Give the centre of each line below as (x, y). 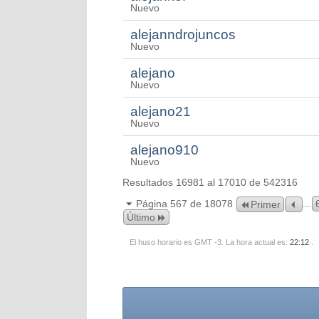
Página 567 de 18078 (184, 204)
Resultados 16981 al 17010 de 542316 (210, 182)
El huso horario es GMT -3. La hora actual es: (210, 242)
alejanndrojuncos (183, 35)
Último (141, 217)
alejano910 (164, 150)
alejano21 (161, 111)
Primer (266, 204)
